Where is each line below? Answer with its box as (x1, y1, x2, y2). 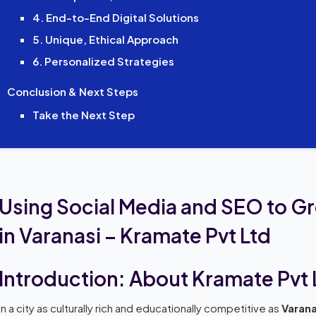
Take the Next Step (32, 107, 135, 121)
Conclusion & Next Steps (7, 84, 139, 98)
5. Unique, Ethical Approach (32, 32, 178, 46)
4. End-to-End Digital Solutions (32, 10, 199, 24)
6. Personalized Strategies (32, 54, 174, 68)
